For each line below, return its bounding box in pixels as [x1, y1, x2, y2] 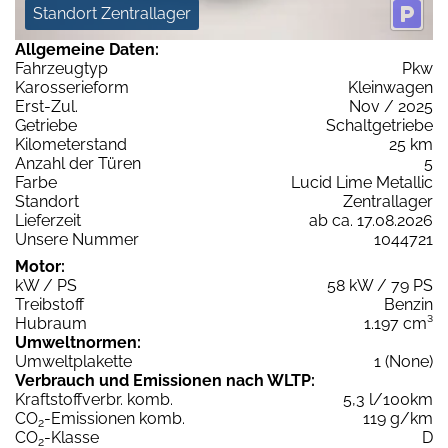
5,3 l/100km [343, 390, 433, 410]
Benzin [384, 295, 433, 315]
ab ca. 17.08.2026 [309, 211, 433, 231]
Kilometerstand [15, 135, 127, 155]
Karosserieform [15, 78, 129, 98]
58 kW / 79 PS [327, 276, 433, 296]
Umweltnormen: [15, 333, 141, 353]
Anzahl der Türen [15, 154, 141, 174]
